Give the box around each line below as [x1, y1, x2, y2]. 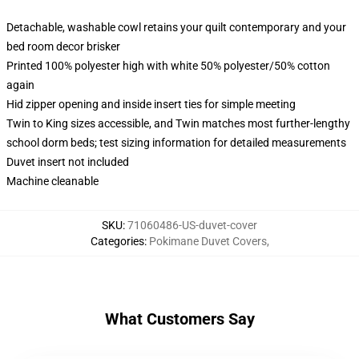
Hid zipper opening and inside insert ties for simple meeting [6, 98, 296, 111]
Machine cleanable [6, 175, 99, 188]
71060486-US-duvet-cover [127, 219, 257, 232]
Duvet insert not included [6, 155, 129, 168]
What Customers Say [104, 309, 255, 329]
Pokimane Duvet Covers [148, 235, 267, 248]
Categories [90, 235, 144, 248]
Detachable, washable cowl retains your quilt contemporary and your [6, 21, 346, 34]
